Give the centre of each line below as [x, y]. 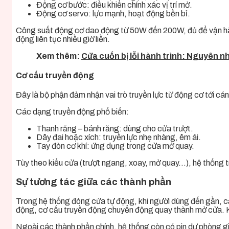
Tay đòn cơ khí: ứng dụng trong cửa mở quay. [115, 146]
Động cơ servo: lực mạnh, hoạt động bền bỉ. [113, 13]
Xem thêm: [59, 56]
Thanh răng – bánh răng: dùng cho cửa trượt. [115, 129]
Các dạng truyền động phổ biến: [72, 112]
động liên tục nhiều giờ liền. [63, 39]
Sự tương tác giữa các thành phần [94, 182]
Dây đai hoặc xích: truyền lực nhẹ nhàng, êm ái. [119, 138]
